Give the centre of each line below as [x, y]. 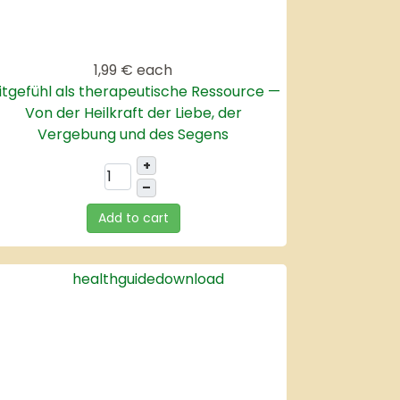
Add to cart [133, 218]
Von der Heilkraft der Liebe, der [133, 113]
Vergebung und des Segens [133, 135]
